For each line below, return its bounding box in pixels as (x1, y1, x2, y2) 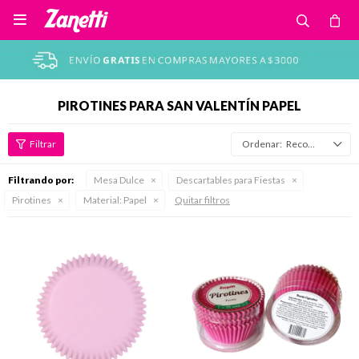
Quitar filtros (175, 194, 230, 206)
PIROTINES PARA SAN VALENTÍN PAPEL (58, 98, 301, 113)
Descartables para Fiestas (176, 174, 285, 186)
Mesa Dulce (94, 174, 144, 186)
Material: (83, 194, 122, 206)
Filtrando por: (8, 174, 74, 186)
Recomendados (286, 138, 308, 150)
